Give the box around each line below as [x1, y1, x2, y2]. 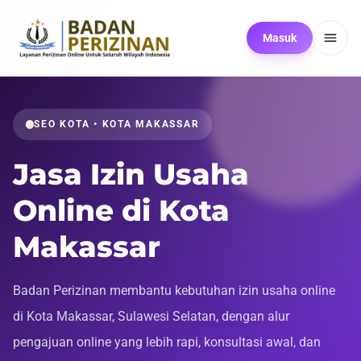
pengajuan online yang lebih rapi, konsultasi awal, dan [13, 334, 321, 350]
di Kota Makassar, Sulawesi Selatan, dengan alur [13, 308, 289, 324]
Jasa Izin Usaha [13, 156, 249, 192]
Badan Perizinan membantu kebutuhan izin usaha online [13, 282, 335, 298]
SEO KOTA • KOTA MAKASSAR [34, 118, 200, 131]
